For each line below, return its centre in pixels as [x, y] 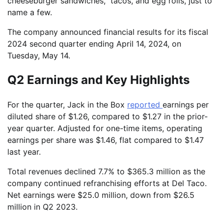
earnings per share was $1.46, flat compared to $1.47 [106, 140]
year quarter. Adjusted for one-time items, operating [105, 128]
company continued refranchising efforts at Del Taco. [107, 183]
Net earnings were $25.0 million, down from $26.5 [101, 195]
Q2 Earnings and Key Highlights [98, 80]
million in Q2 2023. [42, 207]
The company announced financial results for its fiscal [108, 32]
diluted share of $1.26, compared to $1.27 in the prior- [108, 117]
